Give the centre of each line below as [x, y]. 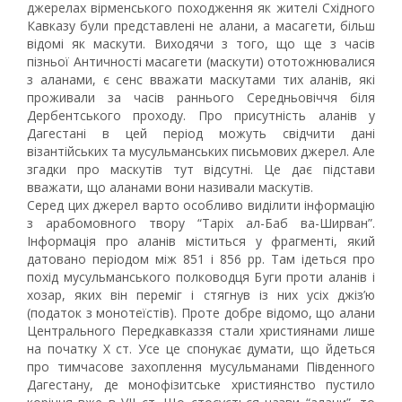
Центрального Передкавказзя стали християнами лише [201, 331]
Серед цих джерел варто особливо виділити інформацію [201, 205]
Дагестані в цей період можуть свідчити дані [201, 133]
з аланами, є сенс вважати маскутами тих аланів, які [201, 79]
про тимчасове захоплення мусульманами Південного [201, 367]
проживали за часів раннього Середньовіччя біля [201, 97]
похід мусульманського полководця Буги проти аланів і [201, 277]
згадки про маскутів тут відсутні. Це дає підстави [201, 169]
